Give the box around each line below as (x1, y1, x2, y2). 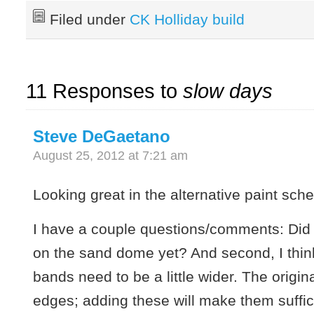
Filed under (50, 11, 130, 27)
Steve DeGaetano (33, 127, 171, 146)
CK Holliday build (130, 11, 245, 27)
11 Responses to (26, 79, 184, 103)
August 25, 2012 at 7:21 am (33, 149, 189, 163)
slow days (183, 79, 273, 103)
